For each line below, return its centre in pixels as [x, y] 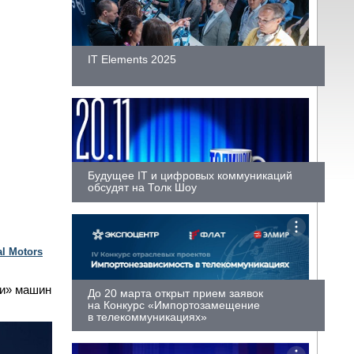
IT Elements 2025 [132, 59]
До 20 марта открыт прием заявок [175, 293]
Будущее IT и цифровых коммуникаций [190, 175]
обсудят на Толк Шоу [142, 187]
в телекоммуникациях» [147, 316]
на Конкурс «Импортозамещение [174, 305]
